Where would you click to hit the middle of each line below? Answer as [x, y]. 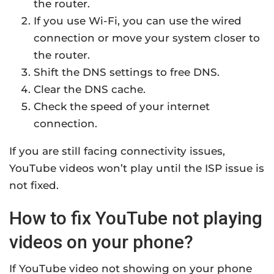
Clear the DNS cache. [90, 90]
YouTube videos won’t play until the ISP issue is [137, 168]
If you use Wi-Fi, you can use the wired [138, 21]
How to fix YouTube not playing [136, 218]
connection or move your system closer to [147, 38]
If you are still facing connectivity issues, [117, 151]
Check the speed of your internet [122, 107]
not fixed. [34, 186]
